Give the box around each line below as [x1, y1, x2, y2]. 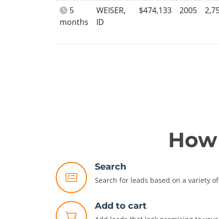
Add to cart [95, 200, 147, 211]
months [60, 17, 88, 27]
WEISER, [96, 5, 126, 16]
